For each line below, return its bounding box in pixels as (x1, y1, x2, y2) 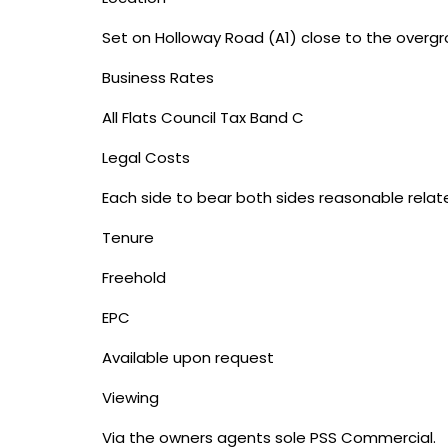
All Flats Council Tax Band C (102, 107, 304, 128)
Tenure (102, 227, 154, 248)
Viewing (102, 387, 159, 408)
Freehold (102, 267, 166, 288)
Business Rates (102, 67, 214, 88)
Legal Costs (102, 147, 190, 168)
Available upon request (102, 347, 274, 368)
